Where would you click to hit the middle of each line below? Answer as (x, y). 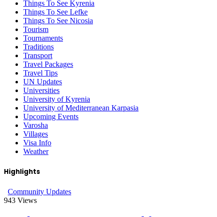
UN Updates (43, 82)
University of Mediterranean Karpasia (81, 108)
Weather (36, 152)
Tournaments (43, 38)
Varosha (36, 125)
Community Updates (39, 191)
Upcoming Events (51, 117)
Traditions (39, 47)
